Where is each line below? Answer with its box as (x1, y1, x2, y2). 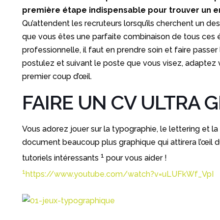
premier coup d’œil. (22, 72, 92, 81)
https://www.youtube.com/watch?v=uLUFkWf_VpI (25, 169, 214, 179)
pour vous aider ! (104, 153, 167, 163)
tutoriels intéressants (22, 153, 101, 163)
